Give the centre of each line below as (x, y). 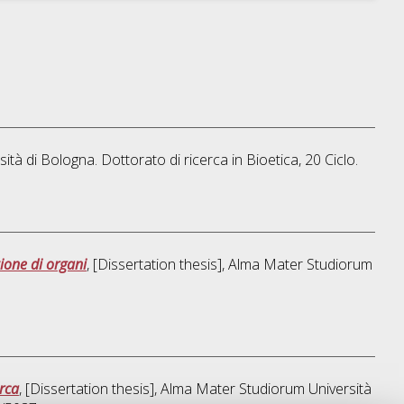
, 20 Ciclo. (328, 160)
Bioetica (272, 160)
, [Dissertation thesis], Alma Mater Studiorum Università (195, 389)
